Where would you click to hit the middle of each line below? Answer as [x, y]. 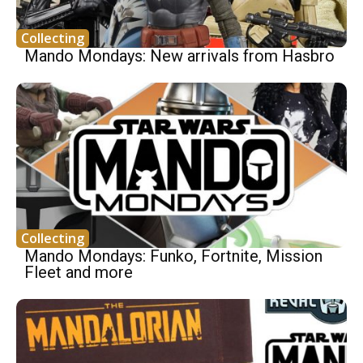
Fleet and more [79, 272]
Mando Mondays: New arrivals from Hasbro [179, 56]
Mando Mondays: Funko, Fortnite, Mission [173, 256]
